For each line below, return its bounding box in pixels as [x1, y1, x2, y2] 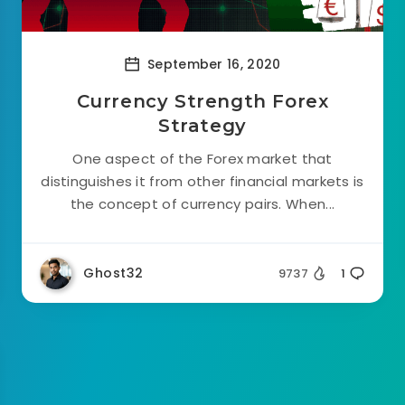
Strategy [158, 115, 247, 137]
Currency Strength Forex [76, 90, 329, 112]
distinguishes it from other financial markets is [41, 172, 364, 191]
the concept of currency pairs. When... [70, 194, 335, 213]
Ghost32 [83, 264, 144, 282]
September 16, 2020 [143, 54, 281, 73]
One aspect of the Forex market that [72, 149, 333, 168]
